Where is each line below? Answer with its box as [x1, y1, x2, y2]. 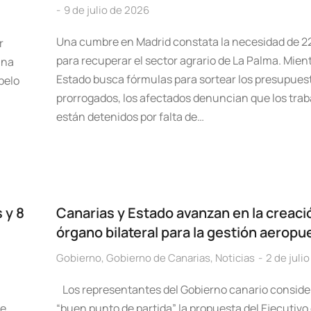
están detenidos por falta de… [56, 109, 204, 124]
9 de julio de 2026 [63, 3, 149, 17]
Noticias [215, 251, 255, 265]
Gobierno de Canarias [106, 251, 210, 265]
